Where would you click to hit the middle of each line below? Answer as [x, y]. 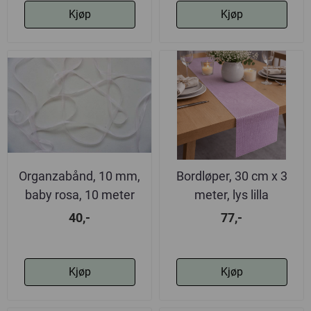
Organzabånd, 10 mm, [79, 176]
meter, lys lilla [232, 194]
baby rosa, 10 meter [79, 194]
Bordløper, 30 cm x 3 [232, 176]
